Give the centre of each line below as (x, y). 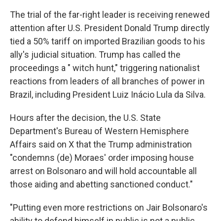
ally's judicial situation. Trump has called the (95, 55)
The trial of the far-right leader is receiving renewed (110, 15)
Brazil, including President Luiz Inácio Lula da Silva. (108, 94)
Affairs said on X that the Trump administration (101, 144)
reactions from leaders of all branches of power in (107, 81)
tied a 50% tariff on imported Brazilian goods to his (108, 41)
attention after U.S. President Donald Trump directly (110, 28)
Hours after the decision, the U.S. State (85, 118)
